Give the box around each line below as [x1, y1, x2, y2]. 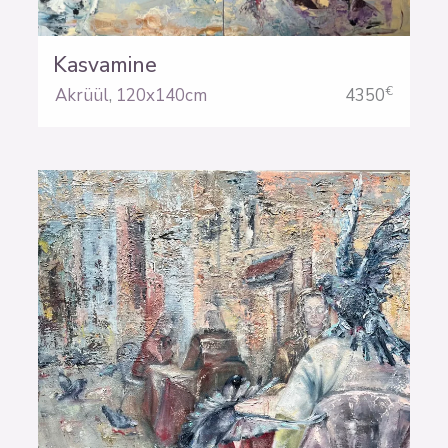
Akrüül [55, 84, 110, 108]
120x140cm [116, 84, 208, 108]
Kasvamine [53, 51, 157, 80]
